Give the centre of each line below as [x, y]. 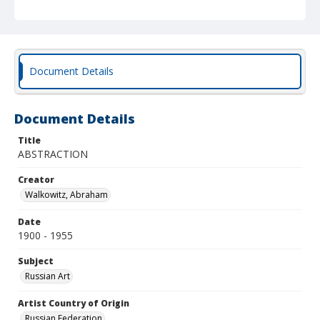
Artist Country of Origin [74, 303]
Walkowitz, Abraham [66, 195]
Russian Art [47, 276]
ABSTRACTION [53, 154]
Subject [36, 261]
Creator [36, 180]
